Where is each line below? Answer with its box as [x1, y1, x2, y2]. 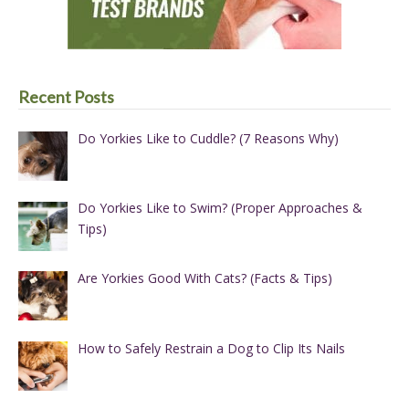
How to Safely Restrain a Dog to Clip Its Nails [77, 339, 345, 357]
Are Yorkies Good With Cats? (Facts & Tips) [77, 269, 332, 288]
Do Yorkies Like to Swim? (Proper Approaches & [77, 199, 362, 217]
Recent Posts [18, 86, 114, 107]
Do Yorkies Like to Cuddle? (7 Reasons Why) [77, 129, 339, 147]
